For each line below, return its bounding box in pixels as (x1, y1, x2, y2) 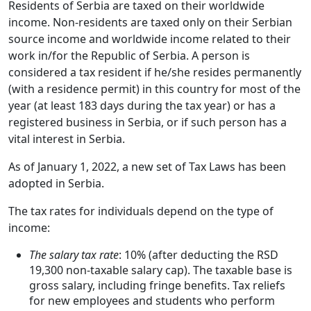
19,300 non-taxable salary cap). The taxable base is (29, 262, 292, 278)
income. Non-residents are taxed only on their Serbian (8, 15, 292, 31)
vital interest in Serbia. (8, 131, 125, 147)
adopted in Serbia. (8, 176, 104, 192)
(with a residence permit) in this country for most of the (8, 81, 301, 97)
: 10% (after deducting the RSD (119, 247, 278, 263)
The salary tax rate (29, 247, 119, 263)
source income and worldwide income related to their (8, 31, 291, 47)
